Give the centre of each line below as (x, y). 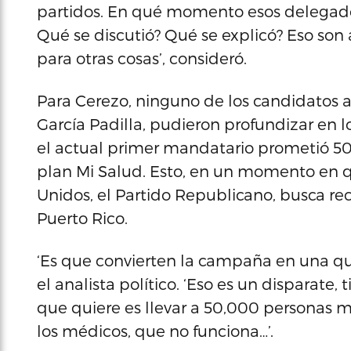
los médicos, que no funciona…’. (155, 331)
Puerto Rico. (82, 218)
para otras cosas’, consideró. (142, 58)
